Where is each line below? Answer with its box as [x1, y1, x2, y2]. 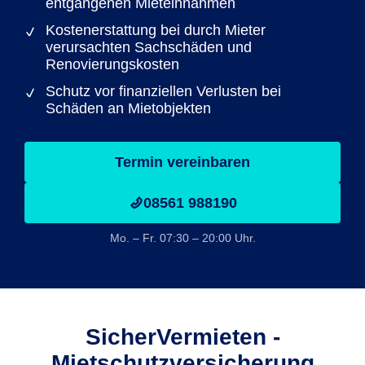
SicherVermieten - [85, 324, 280, 350]
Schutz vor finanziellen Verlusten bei [46, 83, 281, 99]
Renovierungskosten [46, 56, 179, 73]
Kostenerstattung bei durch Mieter [46, 22, 266, 38]
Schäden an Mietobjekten [46, 100, 211, 117]
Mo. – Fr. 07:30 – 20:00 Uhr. [109, 231, 256, 244]
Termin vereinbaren [115, 154, 250, 170]
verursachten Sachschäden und [46, 39, 252, 55]
